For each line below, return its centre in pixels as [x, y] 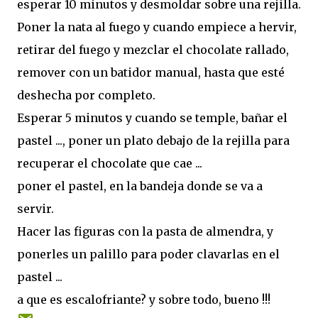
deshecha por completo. [86, 95]
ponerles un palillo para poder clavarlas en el [148, 254]
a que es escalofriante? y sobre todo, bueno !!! [144, 300]
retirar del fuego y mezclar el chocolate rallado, [153, 50]
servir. [35, 209]
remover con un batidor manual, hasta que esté [151, 73]
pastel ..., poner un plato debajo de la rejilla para [153, 141]
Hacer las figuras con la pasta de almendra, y [145, 232]
